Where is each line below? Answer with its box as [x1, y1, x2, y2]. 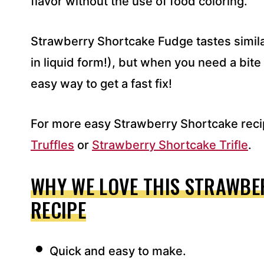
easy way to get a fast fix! [31, 76, 172, 91]
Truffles [31, 137, 74, 152]
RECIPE [31, 194, 87, 225]
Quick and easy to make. [49, 243, 186, 258]
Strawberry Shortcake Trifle [92, 137, 248, 152]
